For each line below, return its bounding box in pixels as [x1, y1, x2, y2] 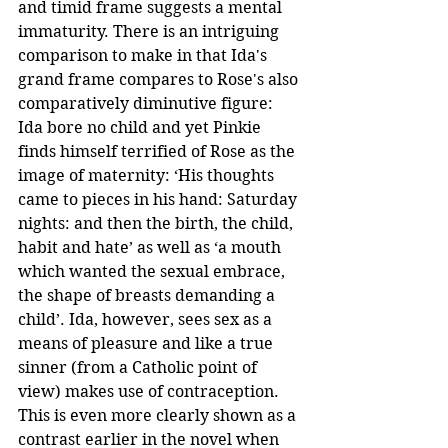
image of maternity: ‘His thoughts [18, 165, 278, 185]
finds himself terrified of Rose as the [18, 141, 299, 161]
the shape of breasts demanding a [18, 285, 279, 305]
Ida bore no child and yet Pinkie [18, 117, 265, 137]
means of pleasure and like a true [18, 333, 277, 353]
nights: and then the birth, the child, [18, 213, 297, 233]
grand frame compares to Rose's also [18, 69, 302, 89]
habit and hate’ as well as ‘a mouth [18, 237, 285, 257]
